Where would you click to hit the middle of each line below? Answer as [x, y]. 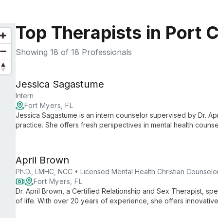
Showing [33, 52]
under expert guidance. [54, 135]
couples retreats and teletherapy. [69, 210]
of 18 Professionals [95, 52]
